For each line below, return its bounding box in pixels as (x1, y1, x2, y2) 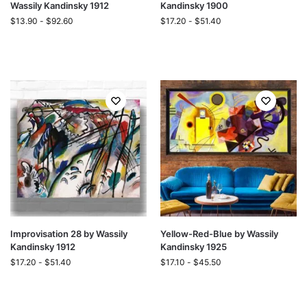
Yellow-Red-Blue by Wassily (160, 228, 278, 239)
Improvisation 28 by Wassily (10, 228, 127, 239)
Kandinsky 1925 (160, 241, 227, 252)
